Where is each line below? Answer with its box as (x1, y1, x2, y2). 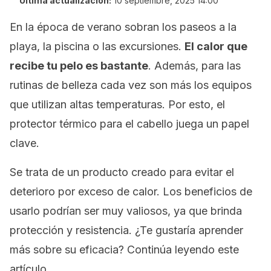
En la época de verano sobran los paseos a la (10, 21, 237, 33)
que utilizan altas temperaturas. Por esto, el (10, 98, 225, 111)
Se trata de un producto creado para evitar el (10, 166, 234, 178)
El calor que (184, 40, 247, 53)
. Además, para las (148, 59, 241, 72)
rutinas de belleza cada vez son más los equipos (10, 79, 252, 91)
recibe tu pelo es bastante (10, 59, 148, 72)
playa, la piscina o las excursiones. (10, 40, 184, 53)
